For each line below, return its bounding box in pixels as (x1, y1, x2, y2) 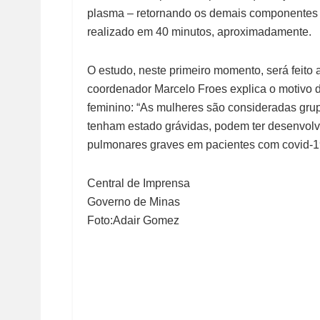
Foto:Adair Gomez (87, 214, 179, 227)
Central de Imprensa (87, 177, 190, 190)
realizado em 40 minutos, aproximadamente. (87, 26, 311, 39)
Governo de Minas (87, 196, 180, 209)
